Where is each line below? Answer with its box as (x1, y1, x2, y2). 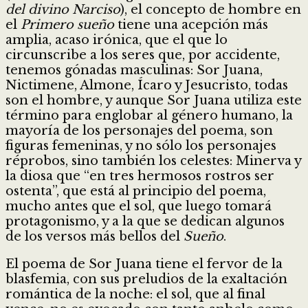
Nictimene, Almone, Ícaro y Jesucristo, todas (5, 77, 288, 93)
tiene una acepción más (114, 16, 268, 32)
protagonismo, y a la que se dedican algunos (5, 213, 285, 229)
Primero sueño (21, 16, 114, 32)
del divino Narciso (5, 1, 120, 17)
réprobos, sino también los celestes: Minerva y (5, 153, 301, 168)
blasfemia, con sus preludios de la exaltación (5, 271, 287, 287)
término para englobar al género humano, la (5, 107, 293, 123)
